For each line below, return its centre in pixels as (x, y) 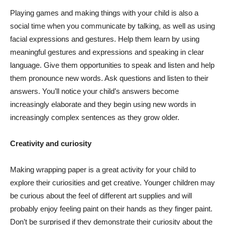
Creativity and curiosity (51, 144)
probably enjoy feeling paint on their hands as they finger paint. (111, 209)
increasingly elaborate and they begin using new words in (103, 104)
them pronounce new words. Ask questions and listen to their (109, 78)
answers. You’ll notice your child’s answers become (94, 91)
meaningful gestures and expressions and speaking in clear (107, 52)
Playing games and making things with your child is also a (104, 13)
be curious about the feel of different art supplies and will (101, 196)
